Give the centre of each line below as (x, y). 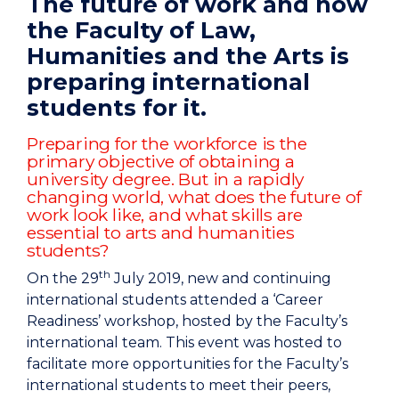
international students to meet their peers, (179, 385)
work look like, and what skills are (165, 214)
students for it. (117, 107)
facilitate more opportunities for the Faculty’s (187, 363)
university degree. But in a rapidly (166, 179)
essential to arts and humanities (161, 232)
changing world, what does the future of (194, 196)
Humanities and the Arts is (188, 55)
